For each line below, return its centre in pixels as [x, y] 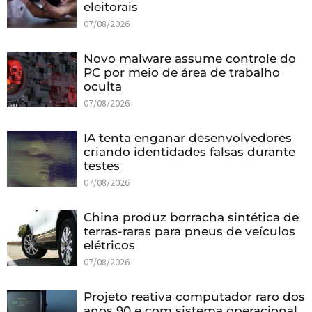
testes [102, 166]
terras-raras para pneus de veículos [189, 232]
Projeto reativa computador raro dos [194, 297]
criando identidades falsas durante [189, 152]
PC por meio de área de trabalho [182, 73]
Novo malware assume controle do [190, 59]
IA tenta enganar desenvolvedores [188, 138]
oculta [103, 87]
